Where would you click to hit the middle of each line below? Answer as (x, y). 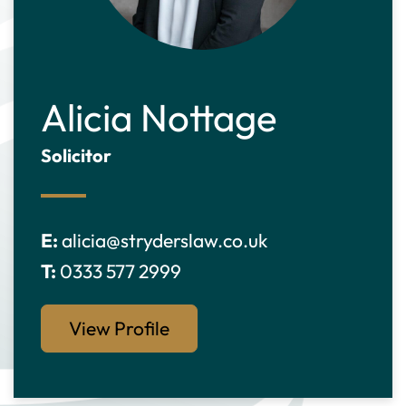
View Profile (119, 328)
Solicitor (76, 155)
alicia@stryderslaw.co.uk (164, 240)
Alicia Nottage (159, 117)
